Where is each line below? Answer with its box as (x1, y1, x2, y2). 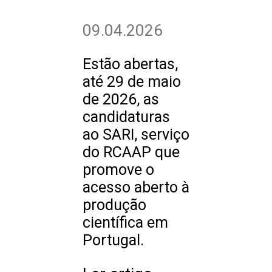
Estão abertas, (83, 55, 178, 73)
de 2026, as (83, 90, 159, 109)
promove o (83, 161, 154, 179)
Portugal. (83, 231, 144, 250)
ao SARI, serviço (83, 126, 189, 144)
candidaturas (83, 108, 170, 126)
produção (83, 196, 146, 214)
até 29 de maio (83, 73, 181, 91)
